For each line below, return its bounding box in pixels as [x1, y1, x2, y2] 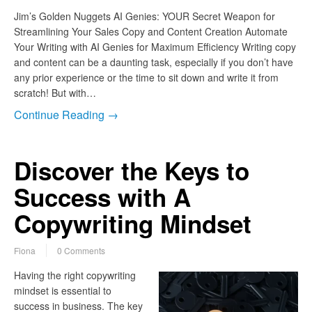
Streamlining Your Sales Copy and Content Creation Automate [14, 24, 288, 39]
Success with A [14, 180, 191, 215]
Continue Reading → [14, 107, 118, 123]
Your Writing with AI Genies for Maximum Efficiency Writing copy [14, 40, 296, 54]
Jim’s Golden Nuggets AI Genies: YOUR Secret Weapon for [14, 9, 275, 24]
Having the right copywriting [14, 268, 136, 283]
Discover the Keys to [14, 153, 249, 189]
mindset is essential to [14, 283, 111, 298]
